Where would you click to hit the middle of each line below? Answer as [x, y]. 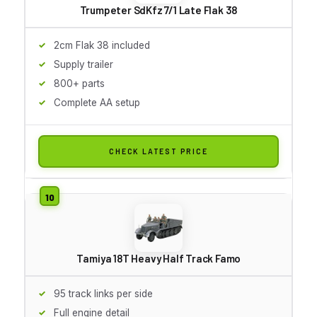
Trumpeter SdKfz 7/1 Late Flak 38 [158, 10]
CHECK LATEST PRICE [158, 151]
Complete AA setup [97, 102]
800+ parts [79, 83]
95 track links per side [103, 293]
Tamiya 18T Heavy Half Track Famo [158, 258]
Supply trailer [83, 64]
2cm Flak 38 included [102, 45]
